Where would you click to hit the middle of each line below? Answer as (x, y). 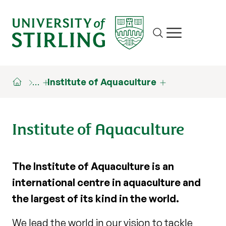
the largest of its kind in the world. (96, 198)
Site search (175, 39)
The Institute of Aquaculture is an (93, 166)
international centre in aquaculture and (106, 182)
